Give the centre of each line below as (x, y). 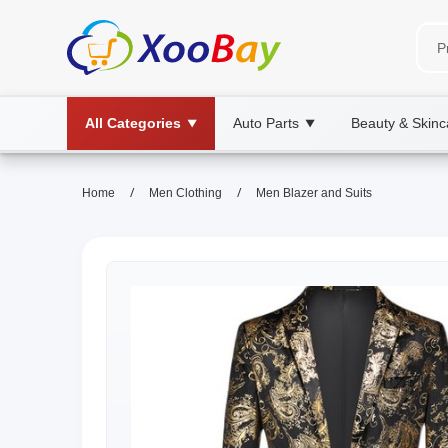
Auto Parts (266, 123)
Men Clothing (185, 193)
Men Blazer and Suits (314, 193)
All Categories (133, 123)
